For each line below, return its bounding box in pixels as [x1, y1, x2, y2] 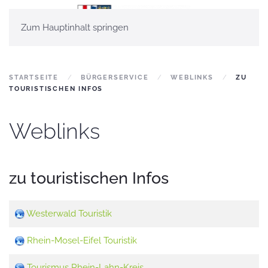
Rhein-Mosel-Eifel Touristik [27, 235, 137, 246]
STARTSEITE [9, 74, 59, 81]
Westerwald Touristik [26, 208, 112, 219]
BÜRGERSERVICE [81, 74, 149, 81]
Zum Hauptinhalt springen [21, 22, 129, 33]
